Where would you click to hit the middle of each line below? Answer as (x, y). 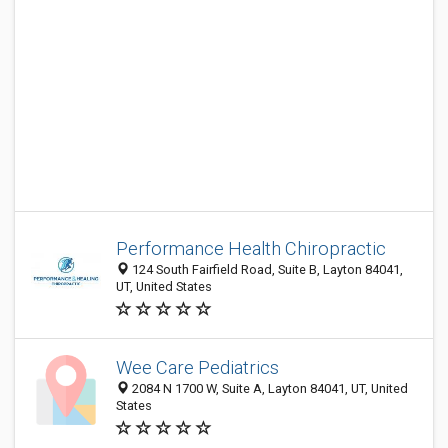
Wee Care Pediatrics (197, 367)
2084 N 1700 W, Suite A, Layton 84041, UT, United (268, 388)
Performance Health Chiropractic (251, 248)
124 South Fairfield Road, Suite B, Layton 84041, (266, 269)
